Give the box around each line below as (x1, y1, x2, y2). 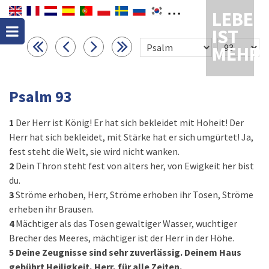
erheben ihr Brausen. (9, 203, 94, 215)
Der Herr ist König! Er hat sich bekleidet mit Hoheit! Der (16, 116, 244, 128)
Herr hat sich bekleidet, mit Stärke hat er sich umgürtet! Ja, (9, 131, 253, 143)
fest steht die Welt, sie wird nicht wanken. (9, 145, 180, 157)
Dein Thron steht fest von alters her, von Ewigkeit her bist (16, 160, 254, 172)
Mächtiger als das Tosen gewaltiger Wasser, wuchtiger (16, 217, 237, 229)
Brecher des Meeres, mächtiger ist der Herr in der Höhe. (9, 232, 234, 244)
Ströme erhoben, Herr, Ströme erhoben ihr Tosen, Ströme (16, 189, 253, 201)
